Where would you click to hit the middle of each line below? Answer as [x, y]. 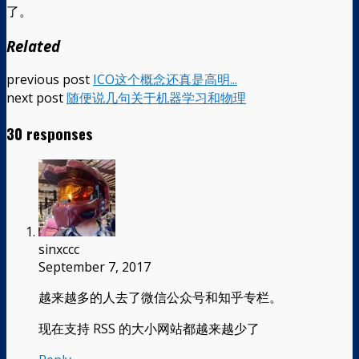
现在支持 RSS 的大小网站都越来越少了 [149, 328]
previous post [50, 80]
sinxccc [59, 249]
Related [33, 46]
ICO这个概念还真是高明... [165, 80]
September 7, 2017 [95, 266]
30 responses [50, 134]
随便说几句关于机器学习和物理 [156, 98]
